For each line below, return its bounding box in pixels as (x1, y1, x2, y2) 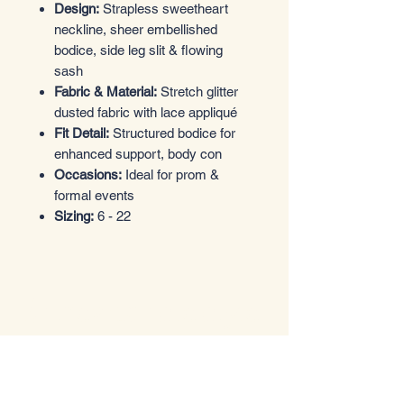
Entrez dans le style (18, 291, 260, 330)
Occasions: (54, 167, 122, 182)
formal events (54, 188, 134, 203)
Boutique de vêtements (17, 359, 149, 375)
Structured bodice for (109, 125, 235, 141)
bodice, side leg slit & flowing (54, 42, 223, 58)
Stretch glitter (157, 84, 238, 99)
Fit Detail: (54, 125, 109, 141)
